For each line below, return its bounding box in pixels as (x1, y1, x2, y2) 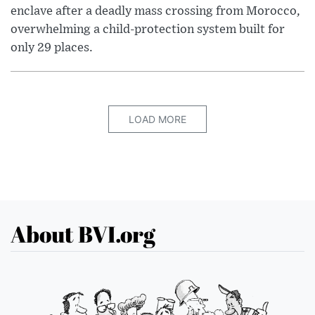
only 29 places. (11, 41, 93, 54)
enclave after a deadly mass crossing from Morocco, (11, 4, 300, 18)
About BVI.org (11, 218, 155, 249)
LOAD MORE (129, 112, 186, 125)
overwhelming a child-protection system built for (11, 22, 285, 36)
